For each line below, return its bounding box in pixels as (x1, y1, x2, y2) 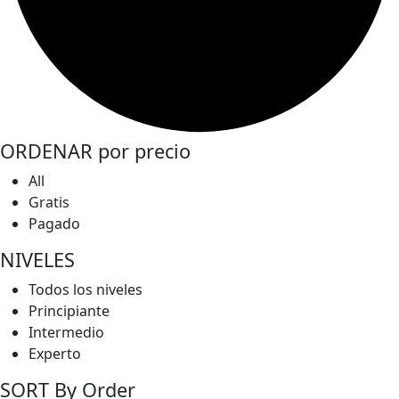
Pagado (28, 214, 80, 234)
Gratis (28, 192, 69, 213)
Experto (28, 344, 81, 364)
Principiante (28, 301, 110, 322)
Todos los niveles (28, 280, 142, 300)
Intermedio (28, 322, 104, 343)
